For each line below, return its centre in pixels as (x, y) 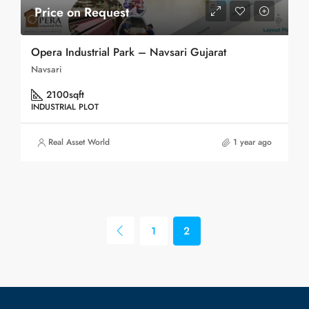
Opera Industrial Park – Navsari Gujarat (129, 52)
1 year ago (252, 142)
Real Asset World (79, 142)
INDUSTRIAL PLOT (65, 107)
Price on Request (82, 12)
